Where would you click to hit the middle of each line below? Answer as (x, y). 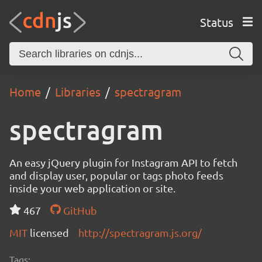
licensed (49, 232)
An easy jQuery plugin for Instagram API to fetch (123, 162)
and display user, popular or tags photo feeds (116, 175)
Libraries (78, 92)
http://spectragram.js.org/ (140, 232)
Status (216, 22)
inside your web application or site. (92, 188)
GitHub (79, 210)
